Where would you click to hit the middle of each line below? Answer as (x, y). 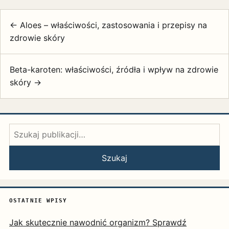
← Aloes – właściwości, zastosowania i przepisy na (108, 25)
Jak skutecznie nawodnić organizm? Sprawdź (98, 223)
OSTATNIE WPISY (38, 201)
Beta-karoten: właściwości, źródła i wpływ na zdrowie (114, 70)
